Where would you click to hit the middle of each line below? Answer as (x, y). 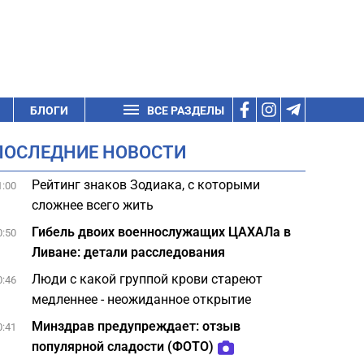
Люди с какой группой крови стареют (147, 279)
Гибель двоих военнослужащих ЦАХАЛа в (162, 232)
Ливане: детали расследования (129, 252)
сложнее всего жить (93, 205)
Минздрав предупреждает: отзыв (136, 326)
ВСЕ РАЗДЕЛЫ (186, 110)
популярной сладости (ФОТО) (123, 347)
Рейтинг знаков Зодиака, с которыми (146, 185)
